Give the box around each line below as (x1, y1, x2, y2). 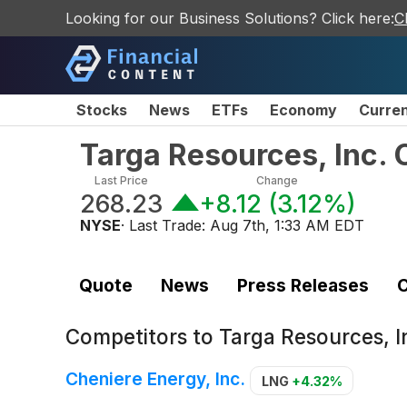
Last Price (94, 174, 148, 187)
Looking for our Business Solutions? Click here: (65, 9, 394, 27)
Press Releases (236, 273, 369, 296)
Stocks (76, 101, 127, 119)
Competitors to (65, 324, 219, 350)
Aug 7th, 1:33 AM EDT (210, 216, 364, 234)
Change (256, 174, 299, 187)
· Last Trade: (121, 216, 210, 234)
